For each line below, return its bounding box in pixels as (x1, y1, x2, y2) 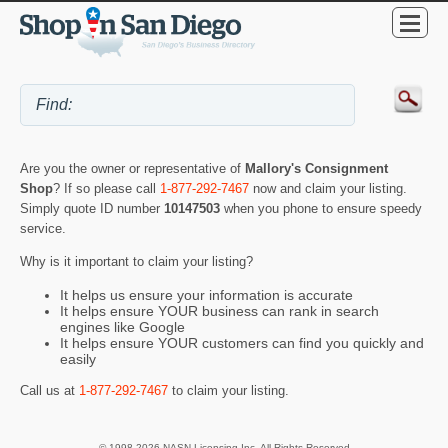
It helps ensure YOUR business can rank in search (60, 302, 379, 319)
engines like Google (60, 318, 185, 335)
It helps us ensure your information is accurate (60, 286, 353, 303)
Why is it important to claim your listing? (20, 254, 253, 270)
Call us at (20, 383, 79, 399)
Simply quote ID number (20, 201, 164, 217)
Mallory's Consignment (245, 161, 388, 177)
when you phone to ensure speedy (224, 201, 422, 217)
